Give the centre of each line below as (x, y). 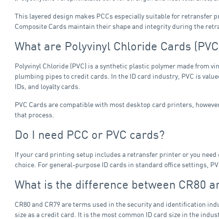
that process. (34, 114)
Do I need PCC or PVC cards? (90, 134)
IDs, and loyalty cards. (47, 86)
